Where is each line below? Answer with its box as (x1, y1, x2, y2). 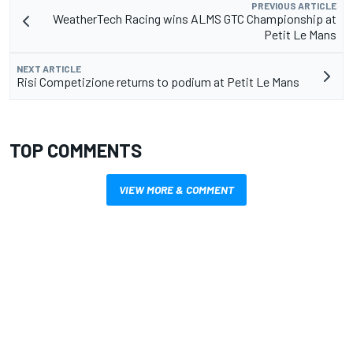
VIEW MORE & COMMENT (119, 183, 234, 197)
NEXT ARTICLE (17, 63, 81, 75)
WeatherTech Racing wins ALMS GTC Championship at (53, 11, 336, 27)
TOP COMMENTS (9, 139, 142, 162)
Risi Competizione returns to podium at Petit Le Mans (17, 74, 299, 90)
